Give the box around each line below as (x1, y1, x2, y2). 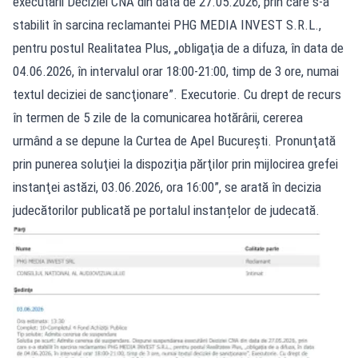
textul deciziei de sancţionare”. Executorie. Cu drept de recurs (13, 86, 341, 102)
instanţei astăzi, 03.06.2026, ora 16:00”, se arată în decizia (13, 178, 321, 195)
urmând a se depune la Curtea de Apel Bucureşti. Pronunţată (13, 132, 336, 149)
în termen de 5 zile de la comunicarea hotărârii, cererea (13, 109, 303, 125)
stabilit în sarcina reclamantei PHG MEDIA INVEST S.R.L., (13, 16, 321, 33)
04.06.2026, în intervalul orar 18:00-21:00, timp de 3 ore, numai (13, 62, 339, 79)
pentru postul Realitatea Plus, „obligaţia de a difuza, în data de (13, 39, 344, 56)
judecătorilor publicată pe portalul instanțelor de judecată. (13, 201, 326, 218)
